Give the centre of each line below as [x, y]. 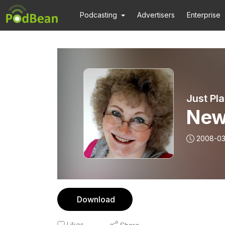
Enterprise [204, 15]
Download [96, 199]
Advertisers [156, 15]
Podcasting [98, 15]
